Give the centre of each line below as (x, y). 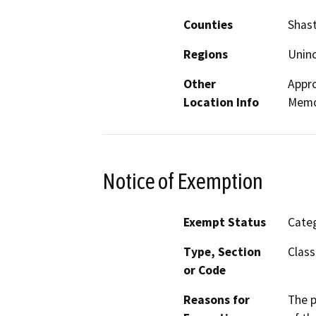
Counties (208, 24)
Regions (206, 54)
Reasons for (217, 300)
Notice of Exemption (183, 181)
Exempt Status (225, 223)
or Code (205, 271)
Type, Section (222, 252)
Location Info (221, 102)
